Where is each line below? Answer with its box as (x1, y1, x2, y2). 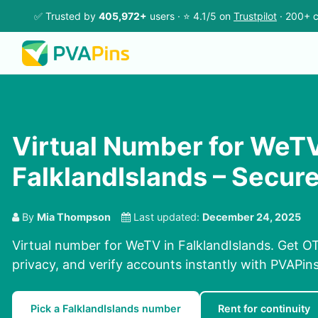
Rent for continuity (218, 302, 310, 315)
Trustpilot (234, 10, 277, 22)
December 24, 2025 (202, 211, 301, 224)
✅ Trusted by (34, 10, 99, 22)
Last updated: (131, 211, 202, 224)
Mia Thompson (37, 211, 111, 224)
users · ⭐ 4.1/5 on (147, 10, 234, 22)
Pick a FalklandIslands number (31, 302, 181, 315)
